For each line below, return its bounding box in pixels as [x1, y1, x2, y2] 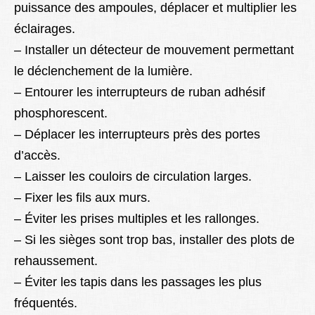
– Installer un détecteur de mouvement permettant [14, 43, 294, 58]
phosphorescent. [14, 106, 108, 121]
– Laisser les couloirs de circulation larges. [14, 169, 252, 184]
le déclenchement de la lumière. [14, 64, 193, 79]
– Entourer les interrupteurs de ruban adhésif [14, 85, 265, 100]
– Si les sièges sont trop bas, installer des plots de [14, 233, 295, 247]
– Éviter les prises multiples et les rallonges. [14, 212, 259, 226]
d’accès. [14, 148, 60, 163]
